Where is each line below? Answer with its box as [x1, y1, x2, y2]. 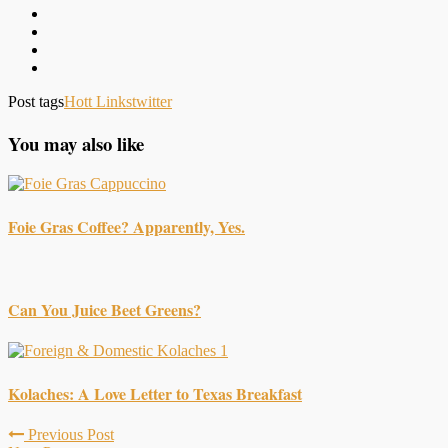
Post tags [8, 92, 64, 110]
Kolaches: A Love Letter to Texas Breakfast [8, 381, 302, 405]
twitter [132, 92, 172, 110]
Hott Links [64, 92, 132, 110]
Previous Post [24, 425, 114, 443]
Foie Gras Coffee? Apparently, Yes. [8, 214, 245, 238]
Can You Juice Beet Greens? [8, 298, 201, 322]
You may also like [8, 129, 144, 157]
